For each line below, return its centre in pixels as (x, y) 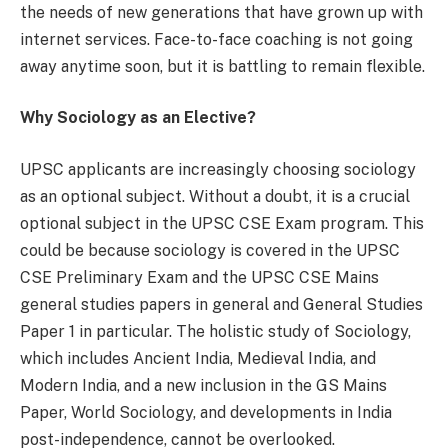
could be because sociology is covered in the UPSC (210, 250)
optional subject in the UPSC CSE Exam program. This (222, 223)
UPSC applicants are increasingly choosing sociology (218, 169)
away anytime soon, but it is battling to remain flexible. (222, 66)
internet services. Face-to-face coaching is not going (216, 39)
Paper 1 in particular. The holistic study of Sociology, (215, 331)
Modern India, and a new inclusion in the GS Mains (203, 385)
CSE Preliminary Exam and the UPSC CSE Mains (199, 277)
